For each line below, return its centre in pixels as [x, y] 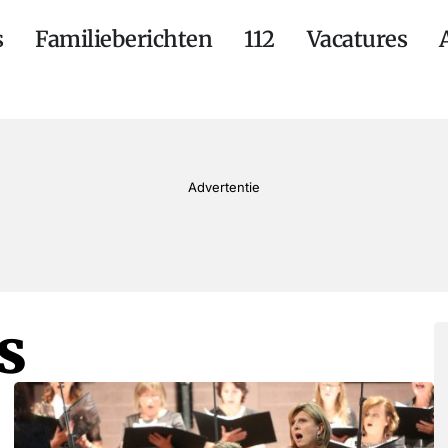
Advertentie [224, 187]
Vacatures [357, 39]
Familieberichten [124, 39]
